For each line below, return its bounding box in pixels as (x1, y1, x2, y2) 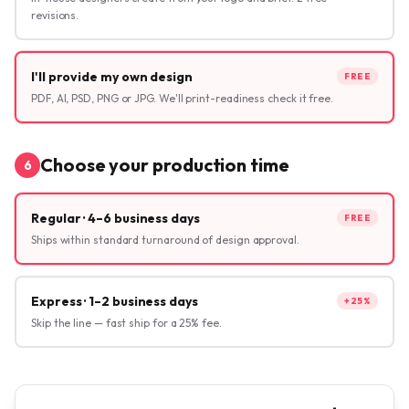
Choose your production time (40, 153, 289, 177)
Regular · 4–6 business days (31, 210, 200, 227)
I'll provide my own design (31, 68, 193, 86)
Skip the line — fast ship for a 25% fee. (31, 316, 222, 330)
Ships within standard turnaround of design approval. (31, 233, 299, 247)
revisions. (31, 8, 79, 23)
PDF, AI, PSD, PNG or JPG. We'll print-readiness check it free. (31, 91, 334, 106)
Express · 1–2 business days (31, 293, 198, 310)
